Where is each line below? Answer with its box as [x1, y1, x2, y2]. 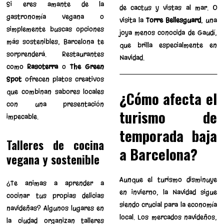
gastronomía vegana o [6, 11, 104, 21]
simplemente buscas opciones [6, 24, 104, 34]
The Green [70, 61, 104, 71]
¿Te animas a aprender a [6, 178, 104, 188]
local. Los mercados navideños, [119, 212, 217, 222]
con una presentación [6, 99, 104, 109]
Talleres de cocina [6, 136, 104, 153]
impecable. [6, 111, 39, 121]
